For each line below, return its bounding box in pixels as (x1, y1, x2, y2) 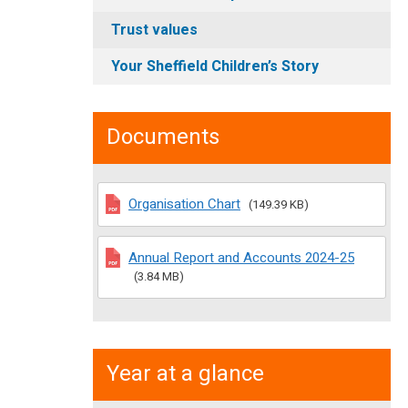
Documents (107, 121, 219, 153)
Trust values (111, 19, 198, 41)
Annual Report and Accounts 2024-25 (128, 248, 354, 268)
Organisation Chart (128, 194, 240, 214)
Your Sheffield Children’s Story (111, 56, 319, 77)
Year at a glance (107, 358, 264, 390)
